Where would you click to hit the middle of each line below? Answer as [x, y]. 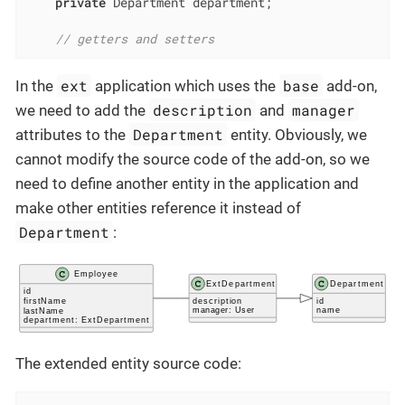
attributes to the [72, 135]
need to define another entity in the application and [187, 184]
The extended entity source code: [128, 364]
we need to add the [82, 111]
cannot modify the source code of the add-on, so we [193, 160]
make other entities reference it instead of [158, 208]
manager [324, 110]
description [203, 110]
